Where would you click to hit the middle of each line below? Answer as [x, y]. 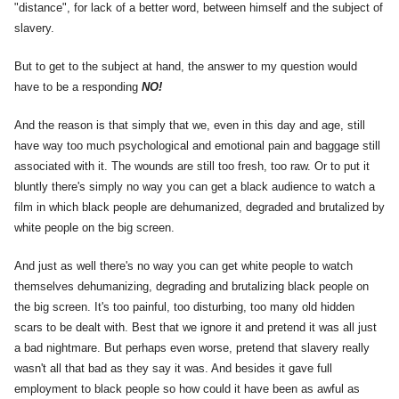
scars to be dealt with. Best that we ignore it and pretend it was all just [195, 328]
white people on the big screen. [94, 228]
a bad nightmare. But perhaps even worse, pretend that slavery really [192, 348]
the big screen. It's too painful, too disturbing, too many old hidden [184, 307]
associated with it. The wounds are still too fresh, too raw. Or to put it [192, 167]
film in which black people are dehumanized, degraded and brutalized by [199, 208]
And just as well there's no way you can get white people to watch [183, 266]
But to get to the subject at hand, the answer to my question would [186, 67]
